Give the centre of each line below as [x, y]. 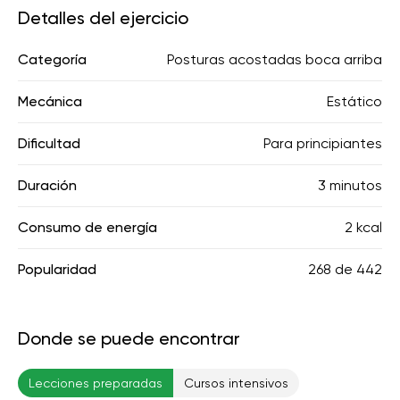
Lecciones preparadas [96, 383]
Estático [354, 101]
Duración [47, 185]
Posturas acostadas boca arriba [275, 59]
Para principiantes [323, 143]
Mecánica [50, 101]
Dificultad [49, 143]
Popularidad [57, 269]
